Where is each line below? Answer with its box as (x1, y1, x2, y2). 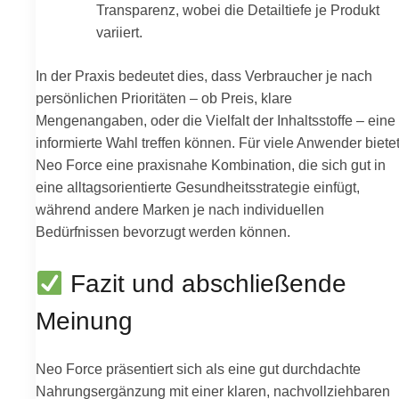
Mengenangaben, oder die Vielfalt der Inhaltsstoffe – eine (36, 111, 395, 128)
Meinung (36, 307, 133, 336)
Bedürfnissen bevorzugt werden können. (36, 223, 290, 240)
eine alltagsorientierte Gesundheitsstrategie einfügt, (36, 178, 360, 195)
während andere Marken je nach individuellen (36, 200, 324, 217)
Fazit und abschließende (63, 270, 347, 298)
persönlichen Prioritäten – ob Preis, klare (36, 89, 292, 106)
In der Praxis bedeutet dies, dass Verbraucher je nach (36, 67, 372, 84)
